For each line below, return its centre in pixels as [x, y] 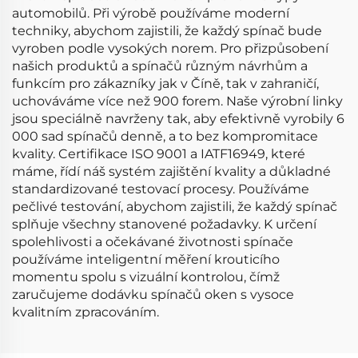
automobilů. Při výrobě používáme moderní [151, 13]
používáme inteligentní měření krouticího [146, 259]
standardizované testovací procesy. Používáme [161, 189]
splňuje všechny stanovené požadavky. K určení [164, 224]
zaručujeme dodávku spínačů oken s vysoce [153, 294]
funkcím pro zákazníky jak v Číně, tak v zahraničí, [165, 84]
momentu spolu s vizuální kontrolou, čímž [146, 277]
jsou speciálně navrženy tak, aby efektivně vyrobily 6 [178, 119]
